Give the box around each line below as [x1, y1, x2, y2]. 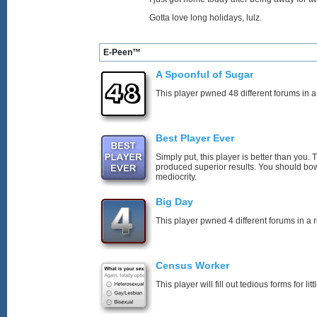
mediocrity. [156, 172, 197, 182]
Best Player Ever [156, 132, 234, 144]
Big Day [156, 196, 193, 207]
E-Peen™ [103, 47, 141, 57]
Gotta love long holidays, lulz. [149, 13, 262, 23]
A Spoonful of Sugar [156, 69, 253, 80]
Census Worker [156, 260, 229, 271]
